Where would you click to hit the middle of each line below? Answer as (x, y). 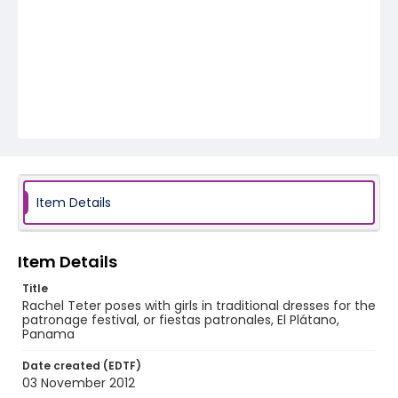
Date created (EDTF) (82, 366)
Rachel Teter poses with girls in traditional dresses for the (199, 306)
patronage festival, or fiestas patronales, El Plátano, (181, 320)
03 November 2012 (79, 383)
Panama (48, 334)
